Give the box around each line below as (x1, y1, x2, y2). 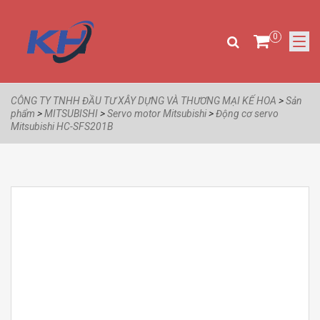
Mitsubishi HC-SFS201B (11, 121, 113, 133)
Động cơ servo (216, 108, 279, 120)
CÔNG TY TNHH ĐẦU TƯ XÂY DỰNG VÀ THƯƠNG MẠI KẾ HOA (11, 95, 276, 107)
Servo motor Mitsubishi (107, 108, 206, 120)
